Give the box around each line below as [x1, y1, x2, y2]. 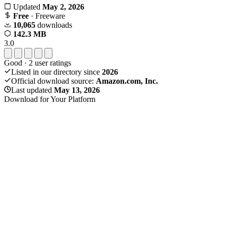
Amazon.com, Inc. [96, 76, 158, 85]
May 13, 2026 [54, 85, 100, 94]
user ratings [33, 58, 71, 67]
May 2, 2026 [42, 2, 84, 11]
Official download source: [11, 76, 96, 85]
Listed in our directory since [11, 67, 102, 76]
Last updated [11, 85, 54, 94]
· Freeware [29, 11, 65, 20]
